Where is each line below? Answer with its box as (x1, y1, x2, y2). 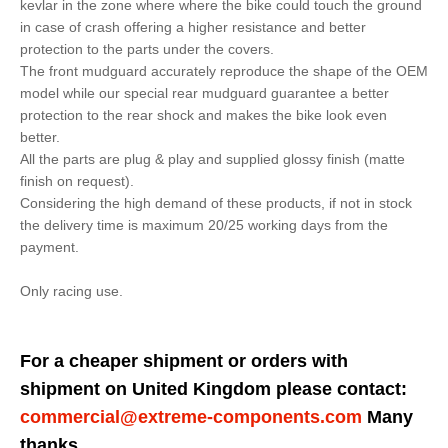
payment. (20, 239, 79, 255)
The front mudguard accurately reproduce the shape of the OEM (20, 63, 428, 79)
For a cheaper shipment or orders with (20, 351, 348, 371)
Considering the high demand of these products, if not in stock (20, 195, 412, 211)
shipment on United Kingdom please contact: (20, 379, 407, 399)
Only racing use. (20, 283, 123, 299)
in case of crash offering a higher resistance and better (20, 19, 366, 35)
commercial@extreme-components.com (20, 407, 362, 427)
